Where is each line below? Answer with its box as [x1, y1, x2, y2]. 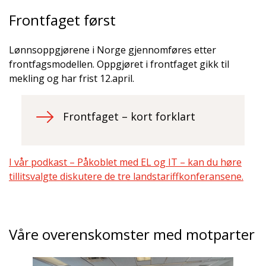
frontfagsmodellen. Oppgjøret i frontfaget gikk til [9, 58, 229, 71]
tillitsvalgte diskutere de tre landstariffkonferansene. [9, 170, 243, 183]
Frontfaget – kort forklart [63, 109, 195, 124]
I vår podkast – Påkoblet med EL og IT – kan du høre [9, 156, 242, 169]
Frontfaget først [9, 10, 116, 30]
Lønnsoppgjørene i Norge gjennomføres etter [9, 43, 216, 57]
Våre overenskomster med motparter [9, 224, 255, 245]
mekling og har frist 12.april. [9, 72, 134, 85]
